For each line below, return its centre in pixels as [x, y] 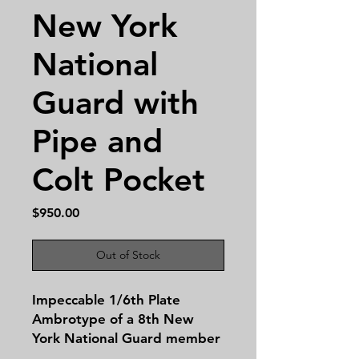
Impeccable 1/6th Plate [106, 299]
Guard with [115, 102]
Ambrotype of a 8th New [113, 319]
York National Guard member [126, 338]
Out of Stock [128, 254]
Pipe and [97, 141]
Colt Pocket [119, 179]
